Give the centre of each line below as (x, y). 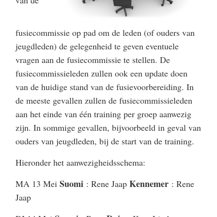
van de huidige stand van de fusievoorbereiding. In (105, 87)
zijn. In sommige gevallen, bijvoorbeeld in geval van (108, 127)
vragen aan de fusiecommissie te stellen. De (93, 60)
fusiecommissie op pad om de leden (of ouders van (105, 32)
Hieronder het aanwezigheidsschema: (80, 162)
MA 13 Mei (38, 184)
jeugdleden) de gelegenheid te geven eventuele (97, 46)
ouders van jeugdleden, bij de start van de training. (105, 141)
